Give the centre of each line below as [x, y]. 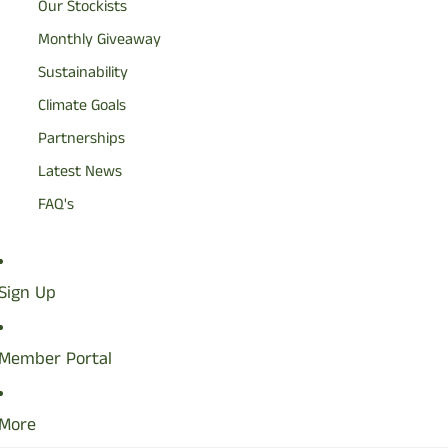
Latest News [80, 172]
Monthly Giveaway [100, 40]
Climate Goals [82, 106]
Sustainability [83, 73]
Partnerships [82, 139]
